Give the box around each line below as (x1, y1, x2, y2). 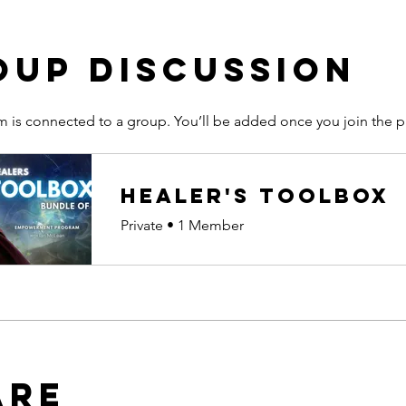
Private (121, 216, 163, 234)
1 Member (178, 216, 244, 234)
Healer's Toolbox (121, 182, 390, 208)
